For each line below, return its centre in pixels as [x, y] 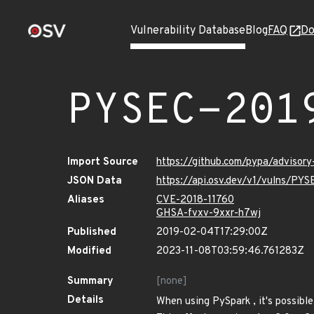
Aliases [86, 200]
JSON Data [95, 181]
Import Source [103, 162]
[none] [172, 281]
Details [86, 300]
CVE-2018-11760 [195, 200]
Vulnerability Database [188, 31]
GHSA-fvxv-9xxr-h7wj [209, 213]
